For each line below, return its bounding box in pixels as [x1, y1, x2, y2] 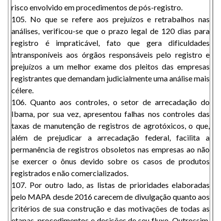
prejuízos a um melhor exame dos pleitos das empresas [11, 62, 210, 71]
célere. [11, 85, 34, 95]
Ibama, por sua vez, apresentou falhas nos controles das [11, 109, 210, 118]
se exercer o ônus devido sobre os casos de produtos [11, 156, 210, 166]
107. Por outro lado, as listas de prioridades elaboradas [11, 180, 210, 189]
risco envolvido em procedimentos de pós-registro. [11, 2, 183, 12]
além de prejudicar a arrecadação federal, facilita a [11, 133, 210, 142]
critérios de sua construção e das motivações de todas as [11, 204, 210, 213]
